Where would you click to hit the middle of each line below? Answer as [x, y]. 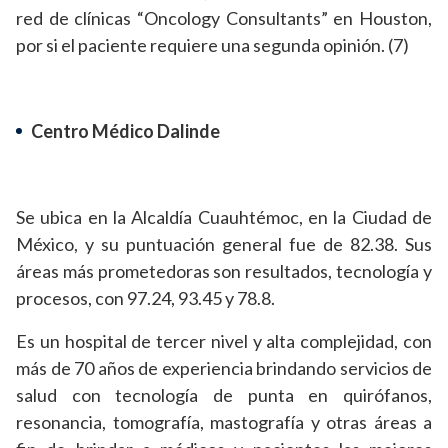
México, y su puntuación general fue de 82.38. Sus [224, 244]
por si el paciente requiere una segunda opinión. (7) [212, 45]
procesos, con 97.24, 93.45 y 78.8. [147, 298]
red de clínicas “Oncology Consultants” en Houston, [224, 18]
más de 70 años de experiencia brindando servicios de [224, 368]
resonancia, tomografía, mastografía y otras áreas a [224, 422]
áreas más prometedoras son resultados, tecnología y [224, 271]
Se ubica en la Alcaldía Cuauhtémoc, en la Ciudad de [224, 217]
